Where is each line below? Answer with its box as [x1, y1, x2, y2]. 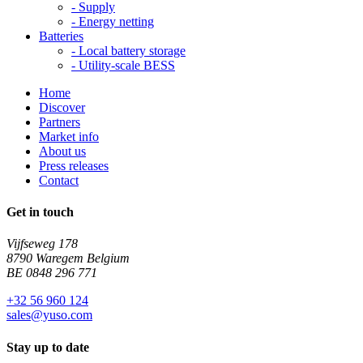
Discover [39, 100, 85, 114]
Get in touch [6, 205, 74, 220]
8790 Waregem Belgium [6, 251, 130, 266]
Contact [39, 173, 79, 187]
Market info [39, 129, 99, 143]
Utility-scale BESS [79, 58, 175, 72]
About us [39, 143, 86, 158]
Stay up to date [6, 340, 89, 354]
